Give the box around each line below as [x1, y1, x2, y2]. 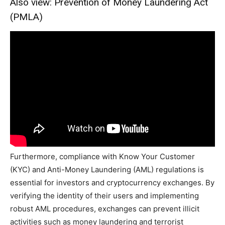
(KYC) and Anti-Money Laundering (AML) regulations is [10, 165, 204, 175]
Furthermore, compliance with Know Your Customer [10, 152, 195, 162]
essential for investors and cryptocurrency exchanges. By [10, 178, 214, 188]
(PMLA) [10, 11, 43, 23]
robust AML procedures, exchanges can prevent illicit [10, 204, 199, 214]
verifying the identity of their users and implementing [10, 191, 199, 201]
